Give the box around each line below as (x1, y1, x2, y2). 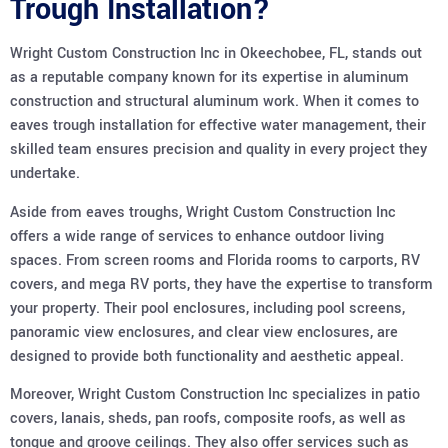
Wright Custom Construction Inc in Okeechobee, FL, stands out (10, 43, 422, 65)
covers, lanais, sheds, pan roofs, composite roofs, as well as (10, 407, 406, 429)
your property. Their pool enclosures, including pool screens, (10, 297, 405, 319)
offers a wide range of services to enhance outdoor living (10, 225, 384, 247)
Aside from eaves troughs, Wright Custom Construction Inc (10, 201, 396, 223)
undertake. (10, 163, 80, 185)
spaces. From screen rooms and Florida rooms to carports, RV (10, 249, 420, 271)
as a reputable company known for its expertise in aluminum (10, 67, 409, 89)
